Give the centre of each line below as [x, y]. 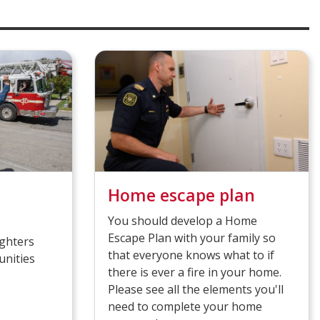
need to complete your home [185, 306]
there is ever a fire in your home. [194, 272]
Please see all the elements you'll [195, 289]
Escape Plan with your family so [191, 237]
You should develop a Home [182, 220]
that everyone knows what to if [191, 255]
